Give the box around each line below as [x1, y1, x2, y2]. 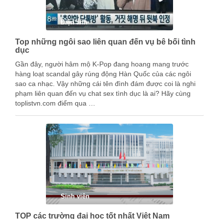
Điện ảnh [61, 19, 88, 26]
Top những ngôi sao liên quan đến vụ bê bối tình [15, 38, 196, 46]
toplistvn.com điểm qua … [15, 99, 95, 107]
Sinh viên [61, 193, 89, 200]
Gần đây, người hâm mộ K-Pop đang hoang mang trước [15, 60, 189, 68]
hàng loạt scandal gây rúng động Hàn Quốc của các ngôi [15, 70, 191, 78]
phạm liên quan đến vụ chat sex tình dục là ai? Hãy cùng [15, 89, 191, 97]
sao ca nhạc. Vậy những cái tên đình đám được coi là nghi [15, 80, 196, 88]
